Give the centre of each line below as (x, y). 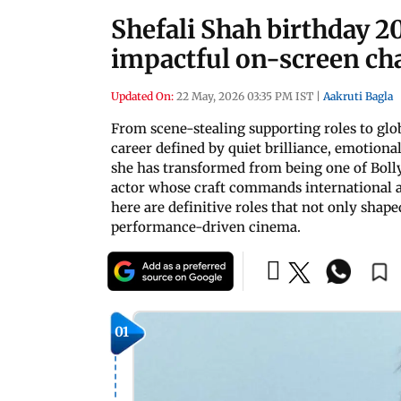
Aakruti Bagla (358, 96)
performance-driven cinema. (206, 227)
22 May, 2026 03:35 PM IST (245, 96)
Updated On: (142, 96)
